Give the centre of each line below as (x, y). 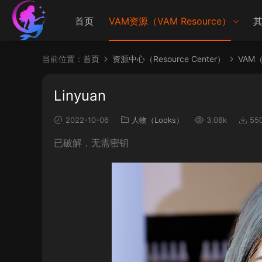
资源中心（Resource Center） (169, 59)
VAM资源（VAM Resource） (170, 21)
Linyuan (80, 96)
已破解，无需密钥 (91, 143)
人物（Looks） (158, 120)
